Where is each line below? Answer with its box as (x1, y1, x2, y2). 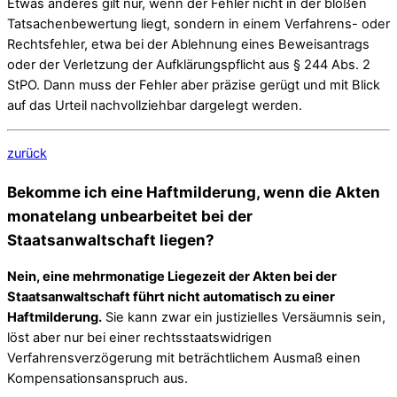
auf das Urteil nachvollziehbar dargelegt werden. (7, 97, 302, 114)
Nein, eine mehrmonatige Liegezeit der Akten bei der (7, 268, 337, 284)
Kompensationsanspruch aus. (7, 370, 188, 386)
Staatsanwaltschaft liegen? (7, 230, 214, 249)
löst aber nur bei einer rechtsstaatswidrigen (7, 329, 272, 346)
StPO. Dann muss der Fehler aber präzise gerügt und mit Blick (7, 77, 380, 94)
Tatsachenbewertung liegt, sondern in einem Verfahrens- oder (7, 16, 390, 33)
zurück (7, 145, 47, 162)
